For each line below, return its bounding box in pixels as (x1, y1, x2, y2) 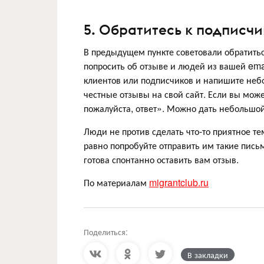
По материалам (84, 176, 149, 190)
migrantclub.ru (149, 176, 209, 190)
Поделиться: (84, 226, 128, 238)
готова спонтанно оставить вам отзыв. (84, 153, 239, 167)
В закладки (187, 249, 228, 261)
